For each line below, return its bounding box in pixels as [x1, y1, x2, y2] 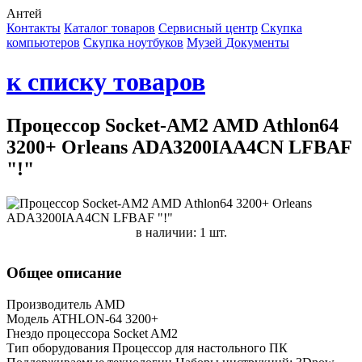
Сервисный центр [158, 21, 258, 35]
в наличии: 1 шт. [135, 225, 227, 239]
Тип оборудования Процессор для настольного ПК [6, 340, 288, 355]
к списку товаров [6, 67, 205, 97]
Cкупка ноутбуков [83, 36, 183, 49]
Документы [225, 36, 289, 49]
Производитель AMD [6, 297, 125, 311]
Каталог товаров [64, 21, 155, 35]
